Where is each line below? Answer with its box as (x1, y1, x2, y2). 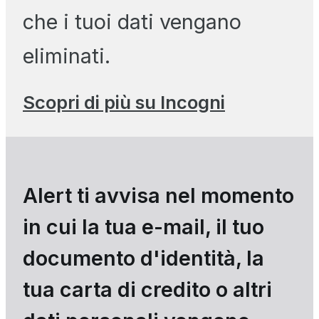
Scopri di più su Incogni (23, 90, 225, 113)
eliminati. (23, 43, 110, 68)
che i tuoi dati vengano (23, 9, 241, 34)
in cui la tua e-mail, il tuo (23, 214, 264, 239)
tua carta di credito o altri (23, 276, 272, 302)
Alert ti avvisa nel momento (23, 182, 294, 208)
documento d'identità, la (23, 245, 264, 271)
